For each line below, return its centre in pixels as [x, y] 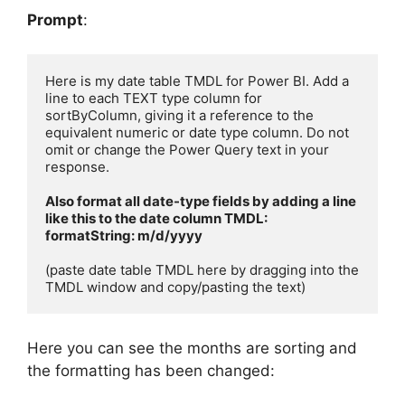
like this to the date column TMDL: [156, 219]
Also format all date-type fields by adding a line [201, 202]
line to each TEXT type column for [154, 99]
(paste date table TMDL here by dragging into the [202, 270]
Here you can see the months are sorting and [192, 348]
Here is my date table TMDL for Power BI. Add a [197, 81]
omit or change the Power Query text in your [187, 150]
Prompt [55, 19]
